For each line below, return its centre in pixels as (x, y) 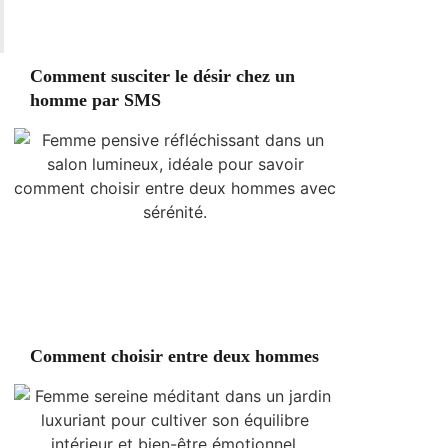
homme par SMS (95, 100)
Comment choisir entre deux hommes (174, 356)
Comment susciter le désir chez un (162, 76)
